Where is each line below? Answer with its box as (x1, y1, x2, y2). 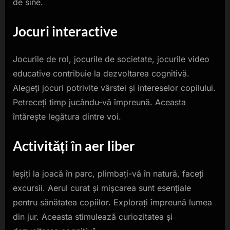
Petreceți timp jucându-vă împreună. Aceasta (13, 97, 186, 108)
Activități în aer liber (13, 138, 135, 155)
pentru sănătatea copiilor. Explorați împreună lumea (13, 197, 212, 207)
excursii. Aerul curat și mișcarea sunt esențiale (13, 182, 191, 193)
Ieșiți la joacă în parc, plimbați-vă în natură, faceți (13, 168, 204, 179)
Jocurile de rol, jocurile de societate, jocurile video (13, 54, 209, 65)
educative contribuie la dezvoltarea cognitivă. (13, 68, 189, 79)
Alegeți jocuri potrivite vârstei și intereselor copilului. (13, 83, 216, 93)
